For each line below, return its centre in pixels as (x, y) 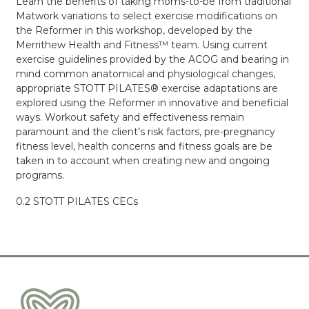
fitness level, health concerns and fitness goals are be (144, 146)
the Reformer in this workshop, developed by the (134, 30)
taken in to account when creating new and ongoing (142, 161)
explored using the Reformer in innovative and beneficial (152, 103)
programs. (40, 175)
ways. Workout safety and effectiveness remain (130, 117)
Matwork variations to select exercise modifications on (146, 16)
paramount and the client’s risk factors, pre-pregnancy (145, 132)
